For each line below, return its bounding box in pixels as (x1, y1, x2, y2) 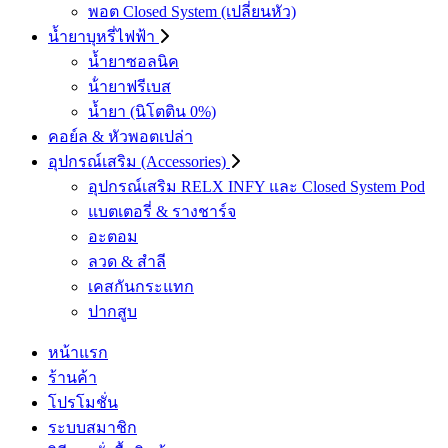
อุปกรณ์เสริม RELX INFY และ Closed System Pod (88, 178, 425, 195)
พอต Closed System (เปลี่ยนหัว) (88, 3, 296, 20)
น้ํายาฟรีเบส (88, 78, 171, 95)
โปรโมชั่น (48, 394, 118, 411)
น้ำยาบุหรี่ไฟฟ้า (48, 28, 159, 45)
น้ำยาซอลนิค (88, 53, 179, 70)
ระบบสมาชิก (48, 419, 137, 436)
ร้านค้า (48, 369, 97, 386)
